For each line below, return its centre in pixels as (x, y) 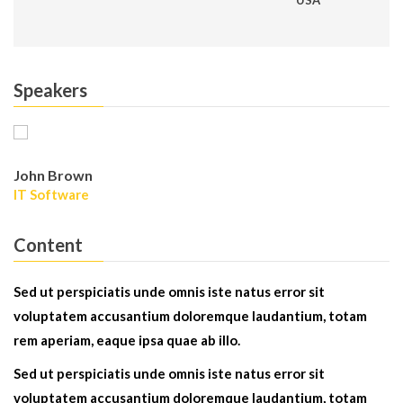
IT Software (51, 195)
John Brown (53, 175)
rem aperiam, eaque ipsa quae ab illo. (127, 340)
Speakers (50, 90)
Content (48, 245)
